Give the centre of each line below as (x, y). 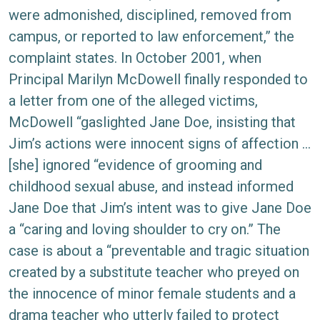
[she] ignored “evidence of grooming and (135, 165)
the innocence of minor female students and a (152, 294)
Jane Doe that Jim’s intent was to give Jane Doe (160, 208)
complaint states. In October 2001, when (135, 58)
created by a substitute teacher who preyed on (154, 272)
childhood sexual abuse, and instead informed (151, 186)
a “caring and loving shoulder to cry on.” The (145, 229)
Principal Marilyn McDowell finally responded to (158, 79)
